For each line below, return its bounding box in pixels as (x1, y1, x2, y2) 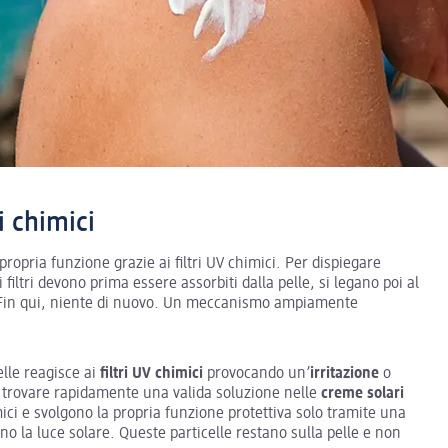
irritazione (310, 365, 379, 382)
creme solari (321, 385, 404, 402)
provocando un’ (203, 365, 310, 382)
